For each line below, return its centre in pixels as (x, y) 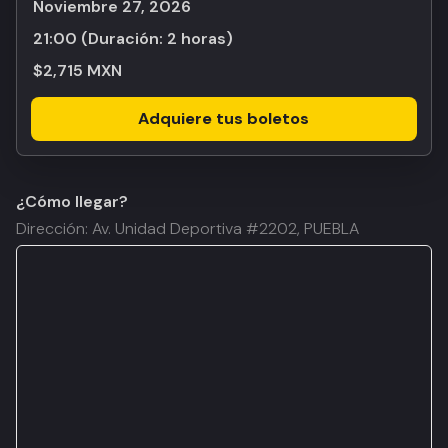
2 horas (196, 38)
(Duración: (124, 38)
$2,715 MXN (77, 70)
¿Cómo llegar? (72, 201)
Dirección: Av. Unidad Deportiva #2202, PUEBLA (187, 228)
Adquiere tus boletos (224, 118)
